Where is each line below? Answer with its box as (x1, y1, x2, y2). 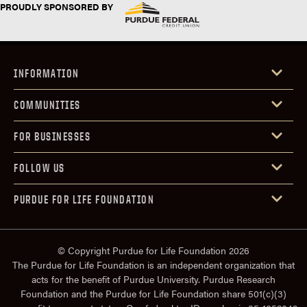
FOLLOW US (14, 161, 65, 175)
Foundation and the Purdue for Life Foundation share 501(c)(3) (21, 286, 286, 301)
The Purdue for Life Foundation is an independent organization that (12, 258, 295, 272)
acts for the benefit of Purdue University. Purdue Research (32, 272, 275, 286)
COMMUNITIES (14, 98, 81, 112)
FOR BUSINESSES (14, 130, 90, 144)
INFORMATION (14, 66, 79, 81)
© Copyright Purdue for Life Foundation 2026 (58, 243, 249, 258)
